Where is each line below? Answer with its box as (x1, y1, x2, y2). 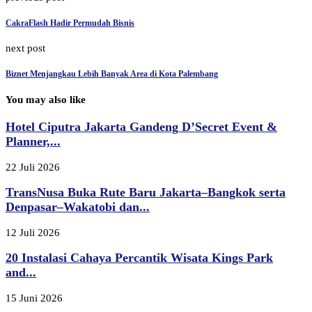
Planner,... (6, 134, 61, 148)
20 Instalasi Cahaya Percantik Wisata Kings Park (6, 251, 273, 265)
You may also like (6, 94, 86, 106)
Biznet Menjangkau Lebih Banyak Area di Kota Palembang (6, 69, 218, 79)
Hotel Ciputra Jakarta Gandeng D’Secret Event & (6, 119, 277, 134)
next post (6, 42, 45, 54)
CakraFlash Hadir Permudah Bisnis (6, 17, 134, 28)
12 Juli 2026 (6, 226, 60, 238)
